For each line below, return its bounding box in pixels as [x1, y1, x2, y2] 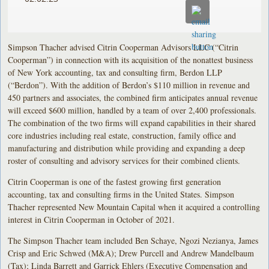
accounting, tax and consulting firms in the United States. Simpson [8, 188, 235, 200]
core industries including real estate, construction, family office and [8, 129, 237, 141]
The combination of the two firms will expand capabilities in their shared [8, 116, 256, 128]
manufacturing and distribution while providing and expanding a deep [8, 142, 246, 154]
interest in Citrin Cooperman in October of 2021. [8, 213, 175, 225]
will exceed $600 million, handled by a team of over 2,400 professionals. [8, 104, 257, 116]
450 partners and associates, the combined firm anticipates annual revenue [8, 91, 258, 103]
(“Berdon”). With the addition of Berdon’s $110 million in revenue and [8, 79, 250, 91]
